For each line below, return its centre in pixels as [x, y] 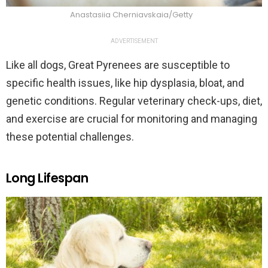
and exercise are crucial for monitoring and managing [132, 119]
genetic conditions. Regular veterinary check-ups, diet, [134, 101]
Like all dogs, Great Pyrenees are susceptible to [118, 65]
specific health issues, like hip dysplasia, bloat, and [125, 83]
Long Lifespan [47, 178]
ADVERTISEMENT [134, 41]
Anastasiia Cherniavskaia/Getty [131, 15]
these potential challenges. [70, 137]
